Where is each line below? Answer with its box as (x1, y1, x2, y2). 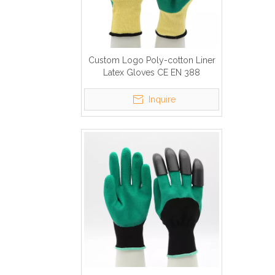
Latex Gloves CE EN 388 (103, 68, 200, 77)
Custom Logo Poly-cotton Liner (88, 55, 215, 65)
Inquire (149, 95, 176, 104)
